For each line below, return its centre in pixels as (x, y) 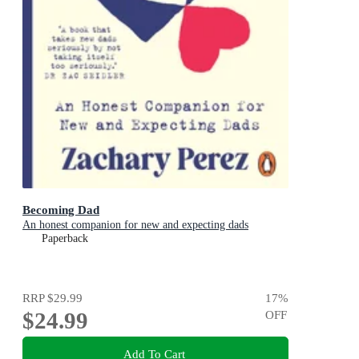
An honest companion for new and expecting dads (135, 224)
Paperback (65, 238)
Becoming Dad (61, 209)
